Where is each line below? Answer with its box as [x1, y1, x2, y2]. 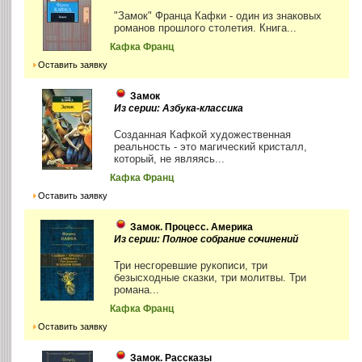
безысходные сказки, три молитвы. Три [114, 271, 307, 284]
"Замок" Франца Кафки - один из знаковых [114, 10, 322, 23]
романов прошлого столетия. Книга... [114, 22, 297, 35]
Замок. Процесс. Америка [130, 221, 254, 234]
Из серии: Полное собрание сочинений [114, 234, 299, 246]
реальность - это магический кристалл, [114, 141, 308, 154]
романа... [114, 284, 160, 297]
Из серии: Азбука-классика [114, 103, 244, 115]
